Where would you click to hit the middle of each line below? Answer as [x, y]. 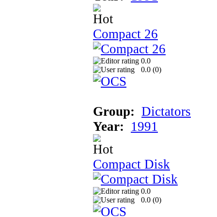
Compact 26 [125, 34]
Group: [114, 111]
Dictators [166, 111]
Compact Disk [132, 164]
